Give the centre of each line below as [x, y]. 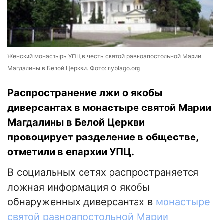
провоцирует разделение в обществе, [103, 137]
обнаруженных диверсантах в [82, 202]
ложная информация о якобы [79, 187]
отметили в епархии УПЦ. [71, 152]
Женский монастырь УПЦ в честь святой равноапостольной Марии [104, 56]
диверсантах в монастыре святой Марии [109, 108]
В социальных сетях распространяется [103, 173]
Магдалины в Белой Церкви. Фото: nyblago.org [74, 68]
